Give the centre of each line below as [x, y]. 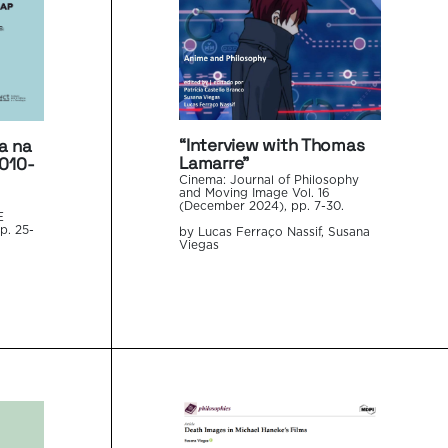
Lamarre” [214, 163]
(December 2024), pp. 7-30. [262, 207]
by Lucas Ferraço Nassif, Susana [275, 233]
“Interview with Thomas [272, 145]
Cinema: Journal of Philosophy [269, 181]
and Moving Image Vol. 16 [255, 194]
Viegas [199, 246]
